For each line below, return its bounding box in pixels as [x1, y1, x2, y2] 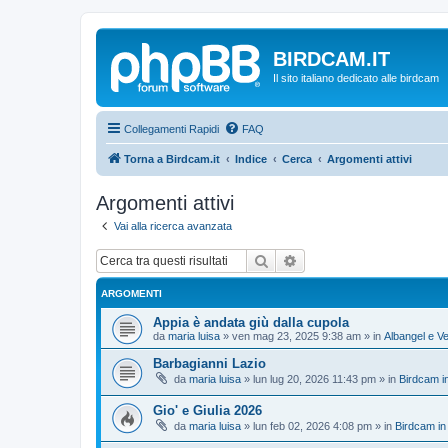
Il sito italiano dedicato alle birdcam [273, 72, 439, 84]
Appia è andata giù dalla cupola [153, 315, 349, 330]
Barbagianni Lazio [153, 356, 266, 371]
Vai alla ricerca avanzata [114, 219, 232, 232]
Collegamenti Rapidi [124, 122, 219, 135]
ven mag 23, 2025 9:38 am [232, 330, 361, 342]
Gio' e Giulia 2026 [153, 402, 262, 418]
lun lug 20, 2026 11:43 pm [253, 373, 376, 385]
